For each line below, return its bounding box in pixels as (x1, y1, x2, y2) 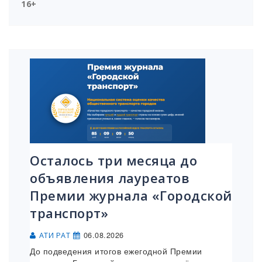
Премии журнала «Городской (30, 187, 232, 205)
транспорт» (30, 204, 108, 222)
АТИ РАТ (39, 230, 70, 241)
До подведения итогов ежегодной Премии (30, 245, 202, 257)
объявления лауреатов (30, 169, 189, 187)
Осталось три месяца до (30, 151, 197, 170)
